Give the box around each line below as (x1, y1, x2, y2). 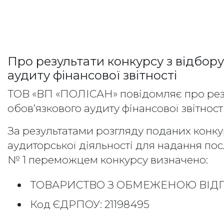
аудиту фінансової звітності (7, 67, 177, 82)
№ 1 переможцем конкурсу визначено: (7, 153, 208, 166)
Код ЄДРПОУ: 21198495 (30, 197, 149, 210)
